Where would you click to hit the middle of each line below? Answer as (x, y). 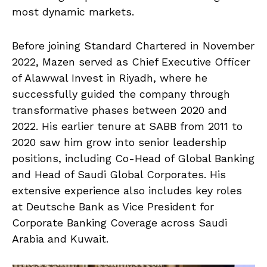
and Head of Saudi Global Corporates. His (119, 174)
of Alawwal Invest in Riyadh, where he (110, 77)
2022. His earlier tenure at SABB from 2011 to (127, 126)
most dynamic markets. (73, 11)
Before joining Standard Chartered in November (133, 45)
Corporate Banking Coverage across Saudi (119, 222)
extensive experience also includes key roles (127, 190)
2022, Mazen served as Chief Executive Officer (131, 61)
